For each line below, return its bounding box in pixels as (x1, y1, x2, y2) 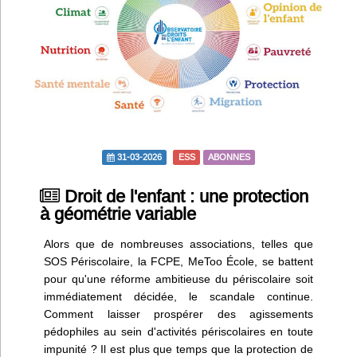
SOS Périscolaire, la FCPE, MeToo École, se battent (44, 254, 313, 268)
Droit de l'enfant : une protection (60, 186, 308, 206)
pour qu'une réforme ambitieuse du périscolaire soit (44, 272, 313, 285)
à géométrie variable (40, 203, 196, 224)
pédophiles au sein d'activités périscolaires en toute (44, 324, 313, 338)
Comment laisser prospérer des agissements (44, 307, 313, 320)
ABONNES (208, 151, 251, 163)
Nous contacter (26, 184, 147, 204)
